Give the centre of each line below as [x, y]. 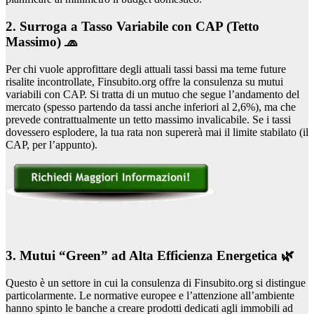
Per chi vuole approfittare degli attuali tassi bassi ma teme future [146, 69]
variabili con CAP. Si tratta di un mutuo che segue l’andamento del [152, 94]
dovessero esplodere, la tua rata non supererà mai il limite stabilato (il [157, 132]
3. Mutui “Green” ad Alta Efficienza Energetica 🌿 [150, 256]
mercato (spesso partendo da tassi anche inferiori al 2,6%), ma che [151, 107]
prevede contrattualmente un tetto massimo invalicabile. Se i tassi [148, 119]
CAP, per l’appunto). [52, 144]
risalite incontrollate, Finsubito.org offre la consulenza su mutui [144, 81]
